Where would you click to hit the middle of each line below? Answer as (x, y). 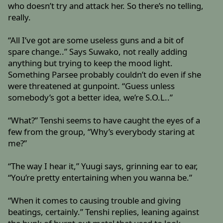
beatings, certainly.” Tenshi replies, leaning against (104, 212)
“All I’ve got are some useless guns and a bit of (96, 40)
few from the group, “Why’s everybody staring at (102, 132)
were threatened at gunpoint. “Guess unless (92, 86)
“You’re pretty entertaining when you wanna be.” (100, 178)
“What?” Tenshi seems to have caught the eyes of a (104, 120)
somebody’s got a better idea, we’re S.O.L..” (91, 98)
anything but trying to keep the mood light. (91, 63)
